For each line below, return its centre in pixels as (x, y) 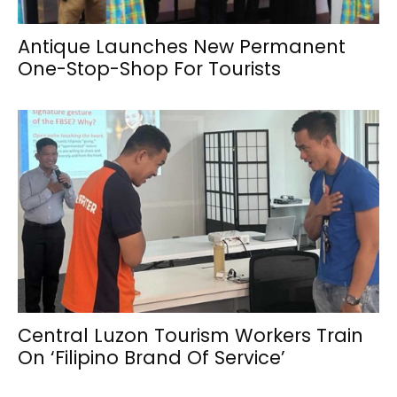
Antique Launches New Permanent (182, 46)
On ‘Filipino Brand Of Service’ (152, 358)
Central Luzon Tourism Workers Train (191, 336)
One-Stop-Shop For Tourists (149, 68)
